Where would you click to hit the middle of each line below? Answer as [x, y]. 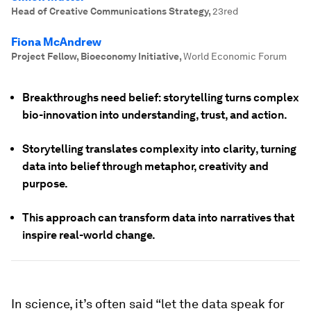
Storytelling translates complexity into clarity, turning [159, 149]
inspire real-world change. [89, 235]
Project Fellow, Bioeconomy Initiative [95, 56]
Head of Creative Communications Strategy [110, 11]
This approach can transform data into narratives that [158, 218]
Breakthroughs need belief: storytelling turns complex [161, 98]
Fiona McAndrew [56, 42]
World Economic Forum [235, 56]
